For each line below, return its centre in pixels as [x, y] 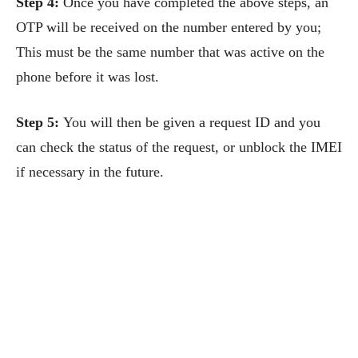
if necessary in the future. [90, 171]
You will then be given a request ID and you [192, 122]
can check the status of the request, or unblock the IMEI [179, 147]
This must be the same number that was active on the [170, 52]
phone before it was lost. [88, 76]
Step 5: [40, 122]
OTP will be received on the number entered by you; [169, 27]
